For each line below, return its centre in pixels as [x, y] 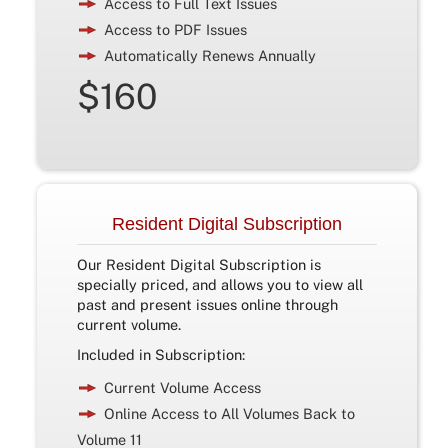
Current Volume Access [183, 387]
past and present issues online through [208, 304]
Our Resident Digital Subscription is [199, 264]
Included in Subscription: [161, 354]
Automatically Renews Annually [210, 55]
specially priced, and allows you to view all [220, 284]
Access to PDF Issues [176, 29]
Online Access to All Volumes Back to [230, 413]
